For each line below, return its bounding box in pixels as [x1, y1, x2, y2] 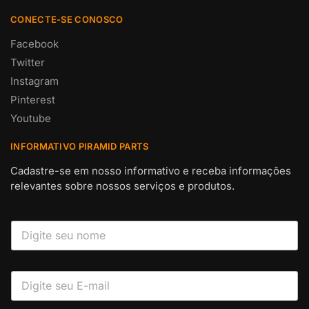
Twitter [10, 55, 45, 69]
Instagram [10, 74, 59, 88]
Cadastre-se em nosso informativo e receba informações [10, 163, 291, 177]
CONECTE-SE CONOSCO [10, 13, 123, 25]
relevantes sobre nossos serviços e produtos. [10, 179, 235, 192]
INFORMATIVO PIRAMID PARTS [10, 140, 149, 152]
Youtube [10, 111, 51, 125]
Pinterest [10, 92, 55, 106]
